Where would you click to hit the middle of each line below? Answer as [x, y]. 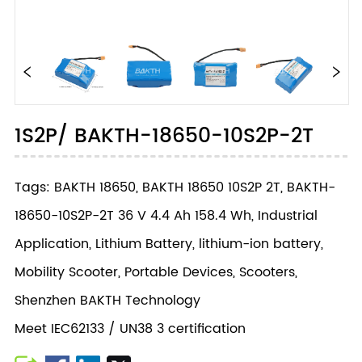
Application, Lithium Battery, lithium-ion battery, [169, 244]
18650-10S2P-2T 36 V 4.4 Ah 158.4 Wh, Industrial [166, 215]
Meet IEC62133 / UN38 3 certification [130, 328]
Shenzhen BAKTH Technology [108, 300]
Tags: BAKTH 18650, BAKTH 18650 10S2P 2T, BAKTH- [175, 187]
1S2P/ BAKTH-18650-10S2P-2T [164, 136]
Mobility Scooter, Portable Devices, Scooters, [156, 272]
